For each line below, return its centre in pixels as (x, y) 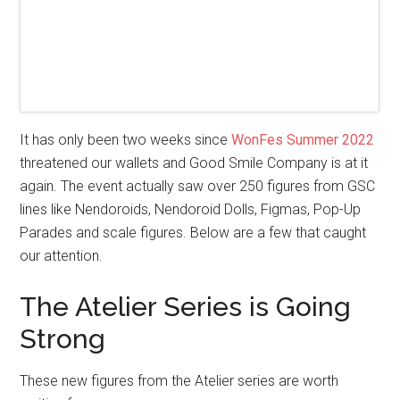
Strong (63, 338)
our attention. (62, 255)
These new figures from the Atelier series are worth (179, 380)
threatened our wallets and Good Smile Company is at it (194, 162)
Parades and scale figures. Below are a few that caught (193, 232)
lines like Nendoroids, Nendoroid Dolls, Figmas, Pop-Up (191, 209)
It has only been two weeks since (126, 139)
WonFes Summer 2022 (303, 139)
